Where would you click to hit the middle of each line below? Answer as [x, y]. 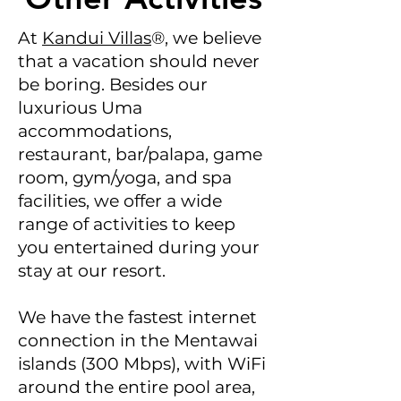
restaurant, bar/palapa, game [140, 154]
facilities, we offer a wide [120, 201]
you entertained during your [139, 247]
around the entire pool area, [137, 387]
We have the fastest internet [137, 317]
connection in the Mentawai [138, 341]
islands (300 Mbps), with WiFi [142, 364]
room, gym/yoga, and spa [125, 178]
